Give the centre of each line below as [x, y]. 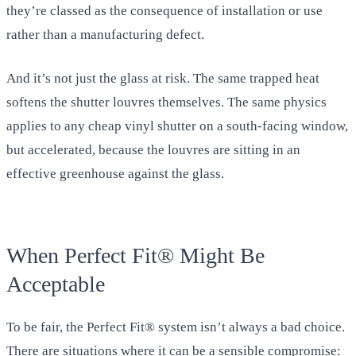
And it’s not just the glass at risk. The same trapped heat [163, 79]
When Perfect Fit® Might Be [135, 256]
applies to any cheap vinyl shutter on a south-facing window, [177, 126]
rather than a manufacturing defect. [105, 34]
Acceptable [56, 284]
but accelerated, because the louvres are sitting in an [153, 150]
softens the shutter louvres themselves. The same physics [166, 103]
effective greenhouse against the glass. [115, 174]
